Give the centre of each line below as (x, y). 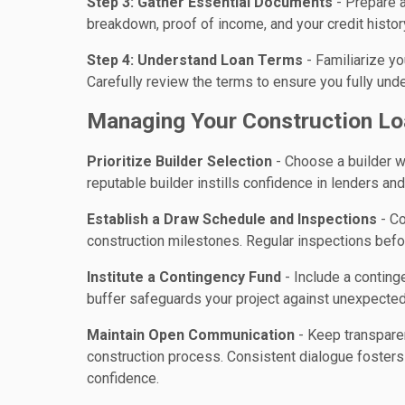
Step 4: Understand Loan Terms (195, 61)
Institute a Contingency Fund (184, 278)
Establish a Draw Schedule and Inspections (232, 220)
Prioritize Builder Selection (179, 162)
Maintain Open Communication (191, 335)
